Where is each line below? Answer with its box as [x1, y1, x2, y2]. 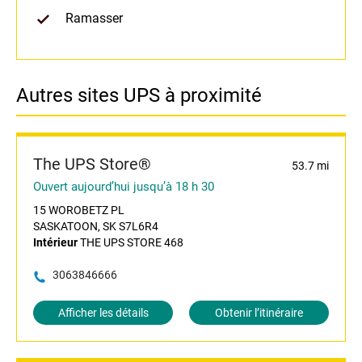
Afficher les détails [57, 306, 149, 320]
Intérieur [33, 236, 78, 250]
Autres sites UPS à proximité [16, 84, 262, 107]
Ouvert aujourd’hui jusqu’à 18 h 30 [33, 179, 214, 195]
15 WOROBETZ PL [33, 204, 124, 217]
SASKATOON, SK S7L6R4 [33, 220, 158, 234]
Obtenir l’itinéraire [215, 306, 303, 320]
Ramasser [65, 11, 123, 27]
